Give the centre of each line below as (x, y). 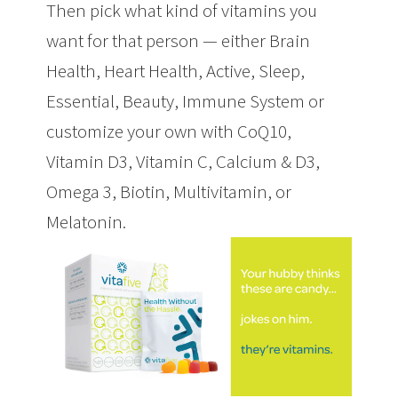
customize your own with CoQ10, (169, 131)
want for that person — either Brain (179, 40)
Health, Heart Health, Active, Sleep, (176, 70)
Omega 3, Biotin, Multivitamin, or (169, 191)
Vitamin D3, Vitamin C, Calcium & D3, (183, 161)
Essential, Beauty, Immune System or (186, 100)
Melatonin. (87, 221)
